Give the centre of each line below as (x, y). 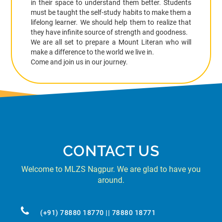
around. (111, 180)
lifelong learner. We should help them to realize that (111, 23)
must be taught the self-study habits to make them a (111, 13)
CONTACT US (111, 151)
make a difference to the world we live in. (92, 52)
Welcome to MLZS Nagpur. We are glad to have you (111, 169)
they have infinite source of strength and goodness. (109, 32)
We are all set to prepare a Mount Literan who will (111, 42)
